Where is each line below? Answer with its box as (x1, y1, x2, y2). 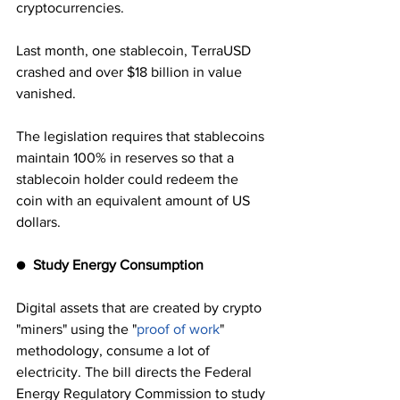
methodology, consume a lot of (16, 343, 213, 359)
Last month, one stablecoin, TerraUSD (16, 43, 254, 59)
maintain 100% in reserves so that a (16, 150, 237, 166)
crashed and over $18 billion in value (16, 64, 246, 80)
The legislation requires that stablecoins (16, 129, 268, 145)
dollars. (16, 214, 61, 230)
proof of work (137, 321, 220, 337)
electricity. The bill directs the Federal (16, 364, 255, 380)
